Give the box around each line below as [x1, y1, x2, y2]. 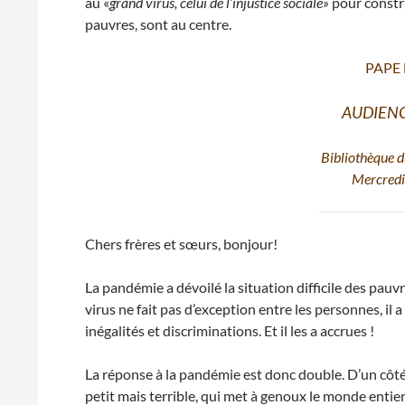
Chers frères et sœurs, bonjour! [85, 235, 278, 252]
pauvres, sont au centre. [85, 15, 232, 33]
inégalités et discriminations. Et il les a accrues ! [85, 322, 375, 339]
